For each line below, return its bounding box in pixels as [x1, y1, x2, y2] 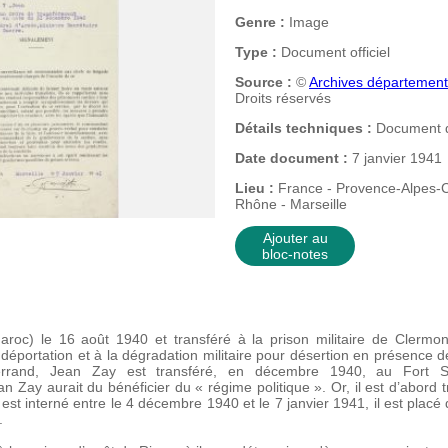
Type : [235, 44, 277, 60]
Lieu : [235, 180, 274, 196]
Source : [235, 74, 292, 90]
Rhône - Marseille [235, 196, 347, 212]
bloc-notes [262, 246, 328, 262]
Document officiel [277, 44, 390, 60]
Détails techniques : [235, 120, 372, 136]
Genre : [235, 14, 285, 30]
